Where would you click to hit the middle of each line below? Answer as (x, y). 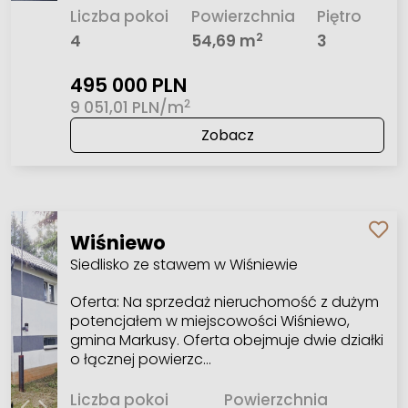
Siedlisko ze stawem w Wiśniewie (184, 264)
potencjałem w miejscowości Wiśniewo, (209, 321)
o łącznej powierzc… (140, 359)
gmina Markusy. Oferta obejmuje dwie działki (226, 340)
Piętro (340, 16)
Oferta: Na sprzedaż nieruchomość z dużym (224, 301)
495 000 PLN (129, 86)
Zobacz (227, 136)
